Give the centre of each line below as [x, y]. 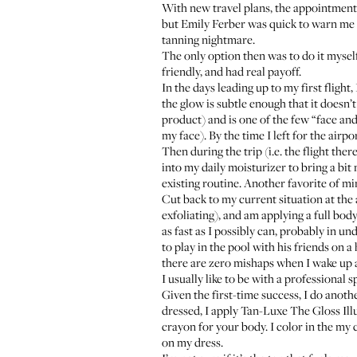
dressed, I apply [201, 310]
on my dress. [192, 342]
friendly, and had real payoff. [231, 71]
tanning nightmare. [208, 39]
